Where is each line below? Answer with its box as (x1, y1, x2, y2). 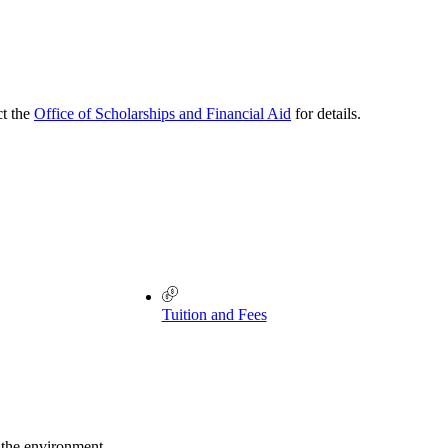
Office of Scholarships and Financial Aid (34, 105, 291, 123)
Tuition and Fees (161, 306, 267, 324)
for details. (291, 105, 361, 123)
